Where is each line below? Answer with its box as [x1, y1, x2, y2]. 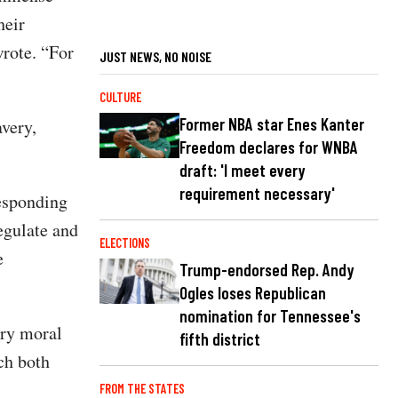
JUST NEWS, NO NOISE [99, 47, 211, 65]
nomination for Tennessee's [179, 306, 361, 327]
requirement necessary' [179, 183, 335, 203]
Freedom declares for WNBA [179, 137, 358, 157]
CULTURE [99, 89, 141, 105]
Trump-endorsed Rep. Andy [179, 259, 354, 281]
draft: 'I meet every [179, 160, 306, 180]
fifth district [179, 329, 260, 350]
